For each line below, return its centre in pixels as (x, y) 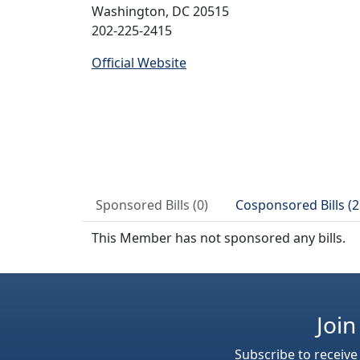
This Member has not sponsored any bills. (219, 238)
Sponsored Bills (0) (152, 205)
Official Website (139, 63)
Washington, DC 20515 (160, 11)
